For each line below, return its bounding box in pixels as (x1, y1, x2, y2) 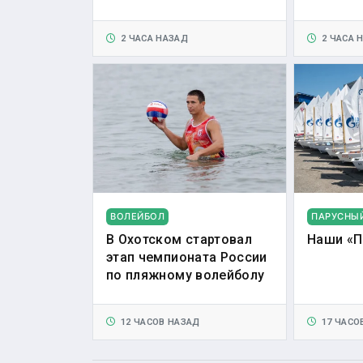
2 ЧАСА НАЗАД (115, 33, 189, 45)
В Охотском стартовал (106, 231, 252, 247)
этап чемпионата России (106, 249, 267, 265)
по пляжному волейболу (106, 267, 265, 283)
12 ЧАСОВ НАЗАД (115, 316, 200, 327)
